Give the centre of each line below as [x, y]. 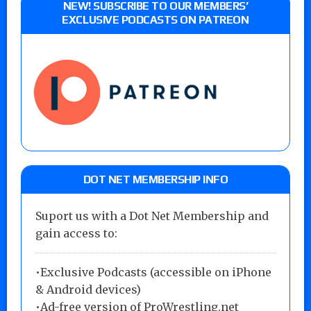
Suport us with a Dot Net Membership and [152, 216]
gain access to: [76, 233]
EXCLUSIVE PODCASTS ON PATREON [155, 19]
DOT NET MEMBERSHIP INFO [155, 179]
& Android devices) [88, 289]
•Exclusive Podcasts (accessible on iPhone [153, 272]
